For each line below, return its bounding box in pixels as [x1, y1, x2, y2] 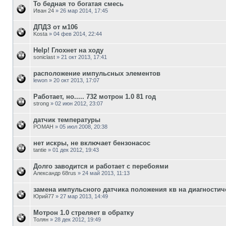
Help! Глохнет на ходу [33, 46, 103, 54]
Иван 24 [33, 7, 54, 14]
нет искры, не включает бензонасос [33, 139, 150, 147]
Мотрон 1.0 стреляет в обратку [33, 208, 134, 216]
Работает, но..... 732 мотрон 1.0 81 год [33, 92, 156, 100]
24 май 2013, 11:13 [82, 169, 130, 176]
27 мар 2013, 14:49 [60, 193, 108, 199]
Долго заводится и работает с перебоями [33, 162, 168, 170]
